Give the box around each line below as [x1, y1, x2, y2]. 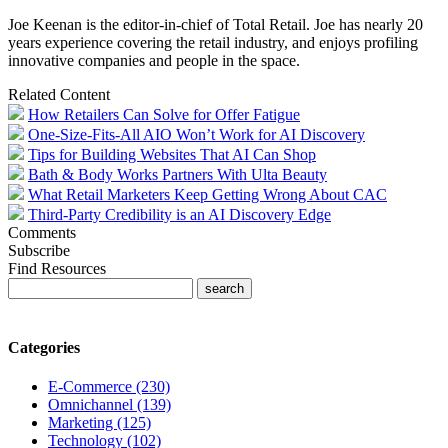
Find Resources [8, 260, 106, 278]
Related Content [8, 86, 110, 104]
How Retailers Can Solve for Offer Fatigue [28, 106, 300, 124]
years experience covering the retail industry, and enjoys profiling [8, 34, 418, 52]
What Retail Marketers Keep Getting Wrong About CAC [28, 186, 387, 204]
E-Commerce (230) [48, 378, 170, 395]
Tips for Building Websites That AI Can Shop [28, 146, 316, 164]
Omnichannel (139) [48, 396, 171, 413]
